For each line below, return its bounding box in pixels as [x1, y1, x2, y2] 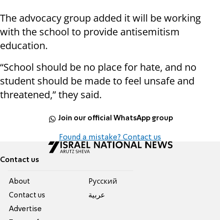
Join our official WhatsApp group [58, 115, 173, 122]
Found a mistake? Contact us [59, 133, 161, 141]
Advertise [9, 205, 42, 213]
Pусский [88, 178, 117, 185]
